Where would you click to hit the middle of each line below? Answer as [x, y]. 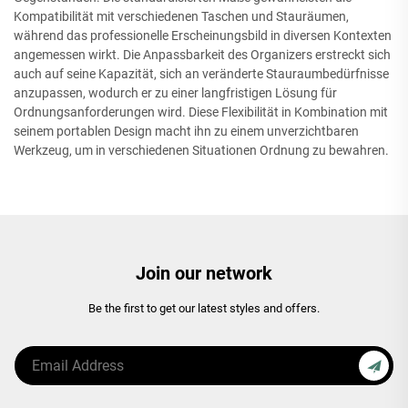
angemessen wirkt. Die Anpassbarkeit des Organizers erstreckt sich [202, 55]
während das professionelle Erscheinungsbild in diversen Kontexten [203, 36]
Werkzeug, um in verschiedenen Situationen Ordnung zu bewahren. [201, 151]
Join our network [204, 274]
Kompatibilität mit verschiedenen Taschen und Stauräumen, [181, 17]
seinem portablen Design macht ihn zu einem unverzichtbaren [186, 132]
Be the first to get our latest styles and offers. [204, 309]
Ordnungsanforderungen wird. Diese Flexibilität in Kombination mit [201, 112]
